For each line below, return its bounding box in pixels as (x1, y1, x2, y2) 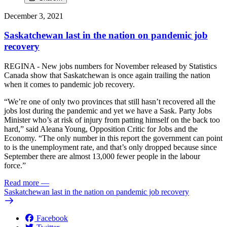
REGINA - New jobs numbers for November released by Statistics (4, 62, 217, 71)
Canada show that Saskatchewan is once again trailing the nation (4, 71, 210, 80)
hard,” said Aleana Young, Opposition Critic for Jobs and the (4, 125, 198, 134)
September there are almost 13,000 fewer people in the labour (4, 152, 200, 161)
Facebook (36, 214, 68, 223)
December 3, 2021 (4, 11, 63, 20)
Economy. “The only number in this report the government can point (4, 134, 222, 143)
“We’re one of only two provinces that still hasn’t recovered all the (4, 97, 215, 106)
